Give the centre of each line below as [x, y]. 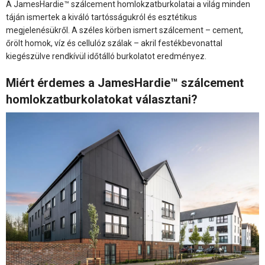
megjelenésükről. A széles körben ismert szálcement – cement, [125, 30]
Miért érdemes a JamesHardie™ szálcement [125, 83]
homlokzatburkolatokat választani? [102, 99]
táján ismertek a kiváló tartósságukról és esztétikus [101, 17]
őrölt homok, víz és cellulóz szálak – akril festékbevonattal [114, 43]
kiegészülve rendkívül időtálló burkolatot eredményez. [106, 56]
